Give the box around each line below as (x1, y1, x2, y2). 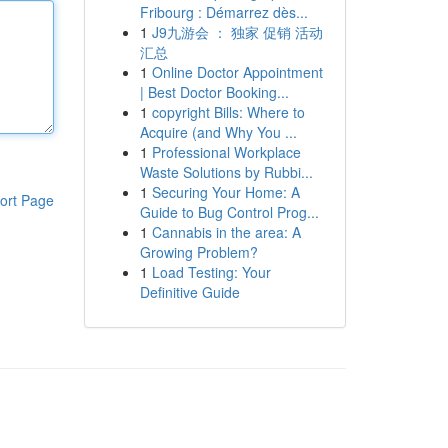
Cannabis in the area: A (151, 222, 301, 242)
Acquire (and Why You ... (139, 122, 297, 142)
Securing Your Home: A (151, 182, 300, 202)
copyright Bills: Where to (151, 102, 305, 122)
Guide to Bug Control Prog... (139, 202, 319, 222)
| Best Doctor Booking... (139, 82, 289, 102)
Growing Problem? (139, 242, 258, 262)
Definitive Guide (139, 282, 240, 302)
